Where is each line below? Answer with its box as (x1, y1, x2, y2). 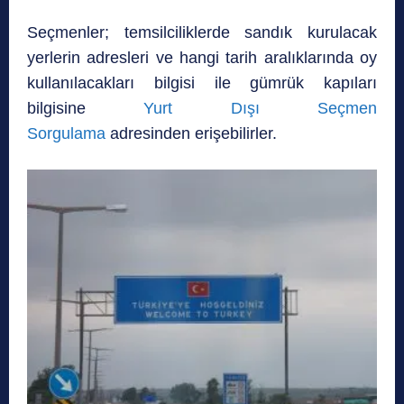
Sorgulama (27, 124, 106, 143)
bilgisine (27, 99, 144, 118)
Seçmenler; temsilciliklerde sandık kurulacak (27, 23, 377, 42)
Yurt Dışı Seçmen (143, 99, 378, 118)
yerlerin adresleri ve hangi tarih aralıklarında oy (27, 49, 377, 68)
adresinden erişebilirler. (106, 124, 277, 143)
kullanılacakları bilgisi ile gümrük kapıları (27, 74, 377, 93)
